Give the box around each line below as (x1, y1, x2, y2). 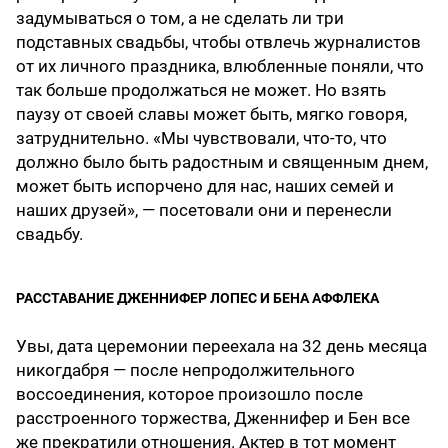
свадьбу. (16, 224, 83, 245)
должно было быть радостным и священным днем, (16, 152, 428, 173)
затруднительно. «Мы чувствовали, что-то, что (16, 128, 387, 149)
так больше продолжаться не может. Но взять (16, 80, 386, 101)
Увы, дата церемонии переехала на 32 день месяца (16, 336, 427, 357)
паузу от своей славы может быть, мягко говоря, (16, 104, 407, 125)
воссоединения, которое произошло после (16, 384, 363, 405)
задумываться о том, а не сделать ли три (16, 8, 344, 29)
